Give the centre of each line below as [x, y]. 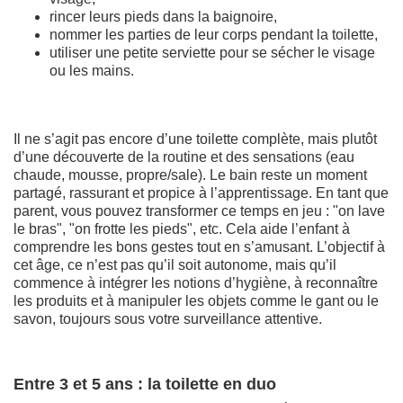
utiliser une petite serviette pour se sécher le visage [212, 52]
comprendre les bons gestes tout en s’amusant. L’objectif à [199, 246]
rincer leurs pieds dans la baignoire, [163, 16]
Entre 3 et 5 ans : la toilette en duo [145, 384]
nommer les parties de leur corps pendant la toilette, [214, 34]
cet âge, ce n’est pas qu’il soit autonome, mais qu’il [175, 264]
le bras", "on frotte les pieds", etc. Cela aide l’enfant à [182, 228]
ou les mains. [92, 70]
